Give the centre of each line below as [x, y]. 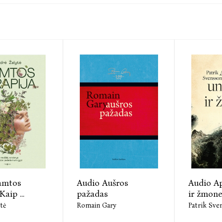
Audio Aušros [103, 183]
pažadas [92, 194]
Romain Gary [97, 206]
